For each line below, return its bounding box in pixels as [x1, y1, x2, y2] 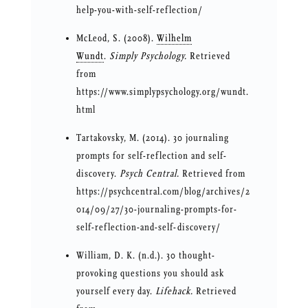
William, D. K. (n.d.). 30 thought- [76, 250, 215, 262]
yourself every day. [76, 285, 153, 298]
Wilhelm [156, 32, 192, 45]
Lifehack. [152, 285, 193, 298]
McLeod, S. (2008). [76, 32, 157, 45]
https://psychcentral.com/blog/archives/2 [76, 186, 250, 198]
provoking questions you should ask [76, 267, 224, 280]
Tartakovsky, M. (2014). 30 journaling [76, 132, 229, 144]
